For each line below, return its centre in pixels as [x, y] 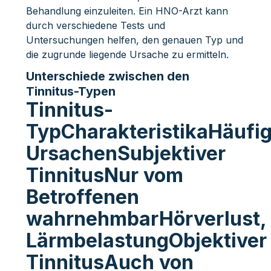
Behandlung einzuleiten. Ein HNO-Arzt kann [127, 11]
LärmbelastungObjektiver [146, 240]
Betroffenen [82, 197]
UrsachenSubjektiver [126, 153]
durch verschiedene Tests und [95, 25]
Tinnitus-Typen [70, 91]
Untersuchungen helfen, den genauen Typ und [134, 40]
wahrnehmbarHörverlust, [146, 218]
